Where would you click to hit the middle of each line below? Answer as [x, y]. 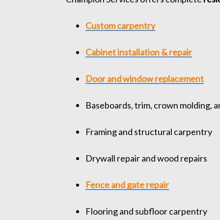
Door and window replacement [145, 79]
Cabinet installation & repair [139, 52]
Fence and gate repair [127, 185]
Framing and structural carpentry [149, 132]
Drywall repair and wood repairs [147, 158]
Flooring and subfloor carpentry [147, 211]
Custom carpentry [121, 26]
